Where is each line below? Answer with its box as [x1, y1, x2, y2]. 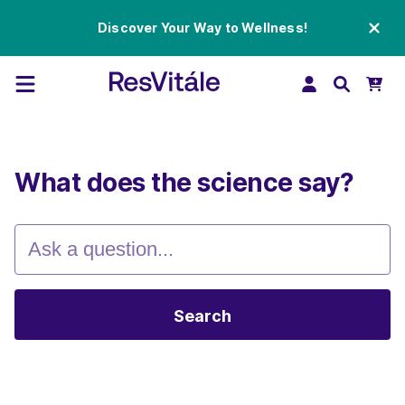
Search [174, 306, 231, 325]
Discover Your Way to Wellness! [98, 20, 307, 35]
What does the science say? [14, 167, 353, 198]
